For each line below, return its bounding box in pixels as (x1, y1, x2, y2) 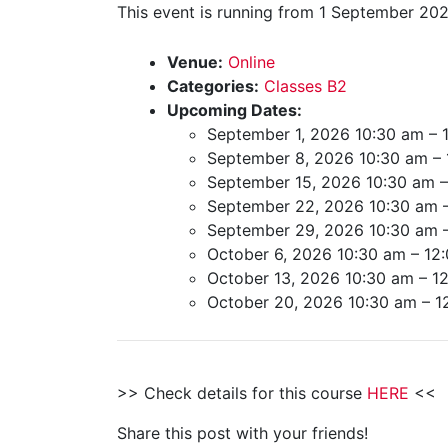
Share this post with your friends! (117, 423, 368, 443)
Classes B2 (264, 76, 347, 96)
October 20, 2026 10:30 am (207, 292, 417, 312)
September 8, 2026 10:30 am (207, 148, 428, 168)
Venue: (167, 52, 223, 72)
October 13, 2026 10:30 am (207, 268, 414, 288)
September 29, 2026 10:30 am (207, 220, 438, 240)
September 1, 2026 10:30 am (207, 124, 424, 144)
